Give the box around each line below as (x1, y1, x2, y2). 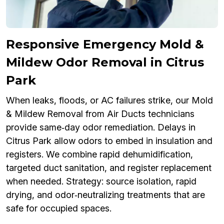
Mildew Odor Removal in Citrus (6, 55, 204, 70)
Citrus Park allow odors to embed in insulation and (6, 135, 212, 146)
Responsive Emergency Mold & (6, 37, 204, 52)
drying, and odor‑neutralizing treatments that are (6, 189, 205, 200)
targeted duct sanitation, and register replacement (6, 162, 211, 173)
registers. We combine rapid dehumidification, (6, 149, 193, 160)
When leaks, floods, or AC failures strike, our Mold (6, 95, 213, 106)
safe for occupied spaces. (6, 203, 111, 214)
